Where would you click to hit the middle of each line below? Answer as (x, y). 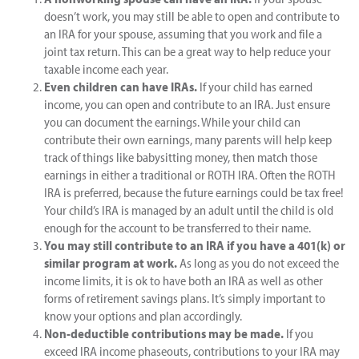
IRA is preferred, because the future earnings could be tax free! (194, 192)
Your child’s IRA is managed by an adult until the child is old (189, 210)
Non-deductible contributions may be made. (164, 333)
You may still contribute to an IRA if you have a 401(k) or (195, 245)
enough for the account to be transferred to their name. (177, 228)
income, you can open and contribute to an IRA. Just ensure (187, 104)
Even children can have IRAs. (121, 87)
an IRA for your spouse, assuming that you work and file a (183, 34)
